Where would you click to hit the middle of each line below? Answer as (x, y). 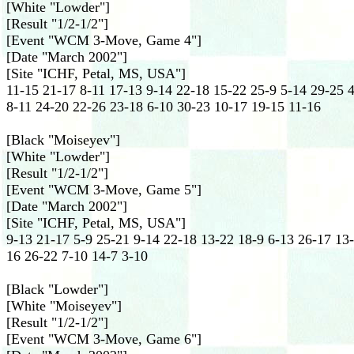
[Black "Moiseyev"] (63, 140)
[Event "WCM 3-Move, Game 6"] (104, 339)
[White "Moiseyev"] (64, 306)
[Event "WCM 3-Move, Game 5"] (104, 190)
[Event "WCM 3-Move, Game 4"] (104, 40)
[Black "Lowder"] (57, 289)
